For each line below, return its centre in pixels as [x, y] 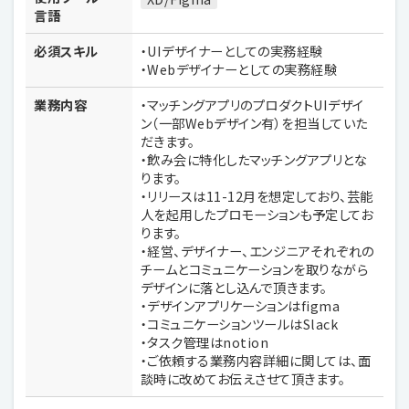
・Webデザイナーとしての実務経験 [239, 69]
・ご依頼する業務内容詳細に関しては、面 [256, 361]
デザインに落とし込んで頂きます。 [234, 288]
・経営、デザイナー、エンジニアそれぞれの [257, 251]
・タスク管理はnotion [204, 342]
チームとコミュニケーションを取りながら [254, 269]
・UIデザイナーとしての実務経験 [231, 51]
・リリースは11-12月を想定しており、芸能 [257, 196]
